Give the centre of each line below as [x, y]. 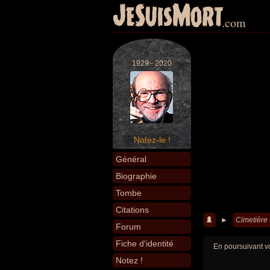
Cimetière [252, 220]
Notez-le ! [152, 140]
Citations [132, 210]
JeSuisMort [168, 17]
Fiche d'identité [145, 243]
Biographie [136, 176]
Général [131, 159]
